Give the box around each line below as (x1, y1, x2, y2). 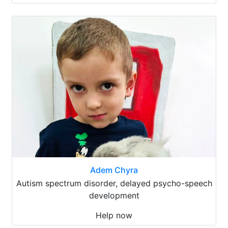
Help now (96, 210, 132, 220)
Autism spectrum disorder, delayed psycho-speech (16, 178, 212, 188)
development (89, 190, 139, 201)
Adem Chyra (90, 164, 138, 175)
